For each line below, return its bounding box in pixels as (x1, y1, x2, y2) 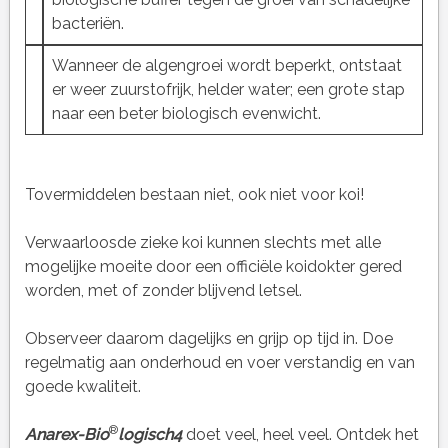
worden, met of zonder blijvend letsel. (24, 281, 302, 301)
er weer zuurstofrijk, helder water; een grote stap (51, 80, 405, 100)
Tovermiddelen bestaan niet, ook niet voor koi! (24, 185, 364, 205)
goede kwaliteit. (24, 377, 141, 397)
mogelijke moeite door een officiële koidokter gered (24, 257, 402, 277)
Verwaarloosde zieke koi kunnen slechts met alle (24, 233, 381, 253)
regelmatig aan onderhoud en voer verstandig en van (24, 353, 415, 373)
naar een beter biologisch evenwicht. (51, 104, 321, 124)
